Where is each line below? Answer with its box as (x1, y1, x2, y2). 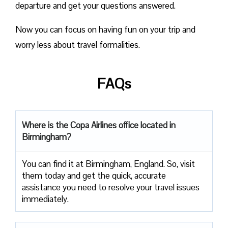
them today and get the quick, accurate (22, 169, 166, 181)
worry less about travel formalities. (15, 39, 140, 50)
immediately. (22, 193, 69, 205)
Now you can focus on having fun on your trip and (15, 23, 195, 35)
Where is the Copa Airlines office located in (22, 119, 176, 131)
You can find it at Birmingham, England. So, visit (22, 158, 195, 169)
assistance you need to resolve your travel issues (22, 181, 199, 193)
